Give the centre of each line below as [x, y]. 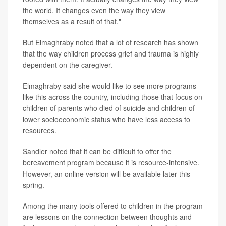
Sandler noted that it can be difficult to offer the [97, 151]
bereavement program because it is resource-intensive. [111, 162]
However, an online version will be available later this [106, 173]
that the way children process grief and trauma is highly [111, 53]
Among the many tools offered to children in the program [113, 206]
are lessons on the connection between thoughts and [107, 217]
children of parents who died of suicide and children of [109, 108]
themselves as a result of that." [72, 21]
